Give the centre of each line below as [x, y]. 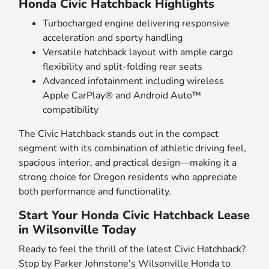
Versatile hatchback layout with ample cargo [138, 53]
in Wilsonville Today [78, 230]
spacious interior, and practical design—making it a [128, 163]
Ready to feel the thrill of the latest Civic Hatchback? [132, 249]
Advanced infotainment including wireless [134, 81]
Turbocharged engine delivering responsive [136, 24]
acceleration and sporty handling [113, 38]
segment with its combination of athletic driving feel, [133, 149]
